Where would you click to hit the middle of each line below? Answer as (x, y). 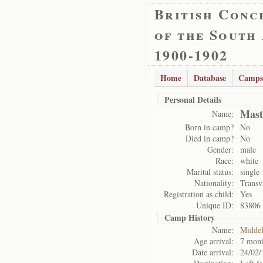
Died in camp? (210, 138)
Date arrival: (213, 252)
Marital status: (210, 172)
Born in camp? (209, 127)
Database (210, 78)
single (250, 172)
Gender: (220, 149)
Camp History (190, 218)
